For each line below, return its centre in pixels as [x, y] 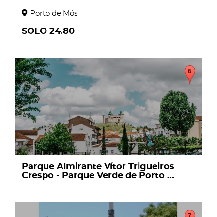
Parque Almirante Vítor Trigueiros [98, 166]
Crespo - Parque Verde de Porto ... [98, 176]
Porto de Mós [54, 13]
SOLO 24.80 [48, 31]
